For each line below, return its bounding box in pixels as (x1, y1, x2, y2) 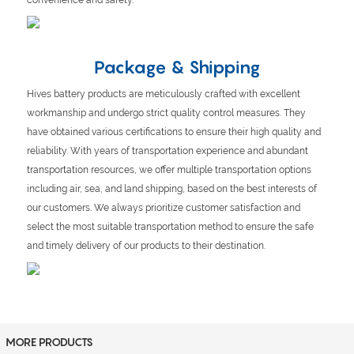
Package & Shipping (93, 57, 261, 78)
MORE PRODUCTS (5, 335, 93, 349)
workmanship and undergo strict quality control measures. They (26, 107, 306, 119)
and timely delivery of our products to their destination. (26, 240, 265, 252)
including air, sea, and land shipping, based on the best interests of (26, 183, 317, 195)
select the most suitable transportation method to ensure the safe (26, 221, 314, 233)
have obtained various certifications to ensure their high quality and (26, 126, 321, 138)
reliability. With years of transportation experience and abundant (26, 145, 308, 157)
